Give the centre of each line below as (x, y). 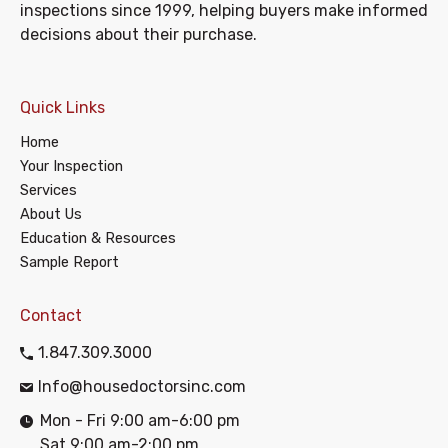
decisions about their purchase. (138, 35)
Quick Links (62, 107)
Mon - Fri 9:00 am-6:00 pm (140, 420)
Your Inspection (71, 165)
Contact (51, 315)
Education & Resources (98, 237)
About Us (51, 213)
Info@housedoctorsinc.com (142, 386)
